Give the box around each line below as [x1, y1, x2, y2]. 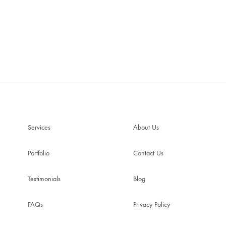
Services [28, 123, 50, 132]
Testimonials [28, 175, 61, 183]
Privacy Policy [133, 200, 170, 209]
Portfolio [28, 149, 49, 157]
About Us [133, 123, 159, 132]
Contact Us [133, 149, 163, 157]
